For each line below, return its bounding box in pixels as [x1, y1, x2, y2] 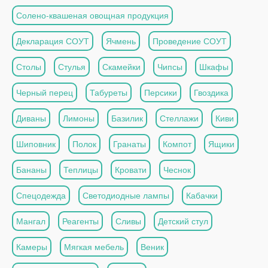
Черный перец [16, 86, 73, 99]
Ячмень [106, 35, 136, 47]
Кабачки [186, 189, 218, 202]
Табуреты [90, 86, 127, 99]
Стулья [58, 60, 86, 73]
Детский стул [158, 215, 208, 227]
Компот [163, 138, 191, 150]
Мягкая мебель [64, 240, 124, 253]
